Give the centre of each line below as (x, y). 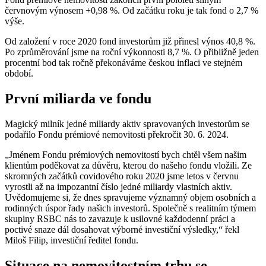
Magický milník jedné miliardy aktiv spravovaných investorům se (127, 123)
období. (19, 73)
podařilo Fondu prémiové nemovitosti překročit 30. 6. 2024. (117, 134)
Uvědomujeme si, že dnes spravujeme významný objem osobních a (130, 197)
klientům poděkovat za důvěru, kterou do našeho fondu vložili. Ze (128, 165)
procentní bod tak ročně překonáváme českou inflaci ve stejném (123, 62)
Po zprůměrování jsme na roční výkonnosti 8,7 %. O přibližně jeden (132, 52)
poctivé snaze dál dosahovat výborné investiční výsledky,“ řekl (122, 229)
